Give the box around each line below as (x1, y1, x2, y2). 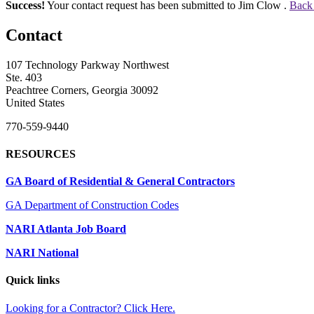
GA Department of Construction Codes (6, 199, 179, 212)
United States (6, 96, 64, 109)
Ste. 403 (6, 71, 42, 83)
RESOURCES (6, 147, 76, 160)
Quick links (6, 274, 60, 287)
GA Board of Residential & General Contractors (6, 175, 235, 188)
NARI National (6, 247, 78, 259)
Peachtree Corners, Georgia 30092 (6, 83, 158, 96)
